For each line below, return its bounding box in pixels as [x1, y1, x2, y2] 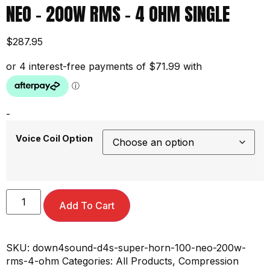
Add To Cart [59, 199, 115, 212]
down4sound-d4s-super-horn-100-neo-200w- [33, 242, 246, 254]
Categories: [62, 255, 116, 268]
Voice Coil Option [16, 133, 93, 144]
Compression [178, 255, 239, 268]
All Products [116, 255, 172, 268]
